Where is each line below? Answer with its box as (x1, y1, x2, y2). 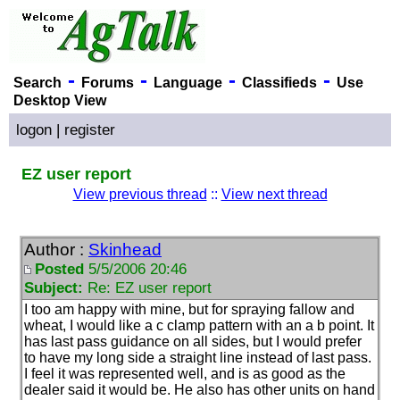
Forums (80, 74, 134, 90)
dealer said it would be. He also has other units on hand (24, 381, 375, 397)
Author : (24, 239, 88, 259)
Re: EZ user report (83, 278, 212, 296)
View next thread (221, 186, 328, 202)
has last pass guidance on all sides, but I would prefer (24, 333, 362, 349)
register (64, 120, 115, 138)
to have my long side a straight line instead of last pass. (24, 349, 371, 365)
